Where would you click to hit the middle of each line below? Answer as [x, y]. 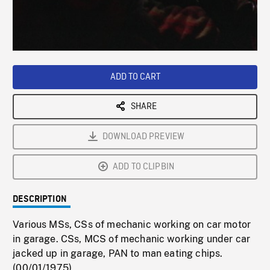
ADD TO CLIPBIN [143, 167]
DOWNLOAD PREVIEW [143, 137]
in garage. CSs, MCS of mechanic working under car [132, 239]
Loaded [166, 47]
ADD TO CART [135, 77]
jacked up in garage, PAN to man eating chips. [118, 254]
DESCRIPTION [40, 200]
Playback [246, 47]
